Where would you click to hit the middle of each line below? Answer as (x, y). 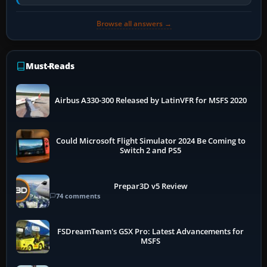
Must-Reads (50, 66)
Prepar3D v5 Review (150, 187)
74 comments (78, 196)
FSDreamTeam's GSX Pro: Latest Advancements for (151, 231)
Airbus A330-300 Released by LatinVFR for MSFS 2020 (150, 100)
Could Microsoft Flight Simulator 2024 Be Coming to (150, 141)
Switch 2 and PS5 (151, 150)
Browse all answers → (134, 23)
